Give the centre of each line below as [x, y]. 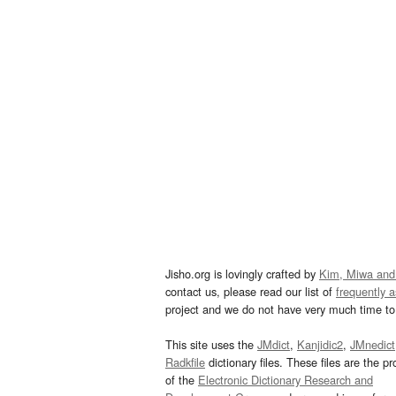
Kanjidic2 [320, 345]
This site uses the [211, 345]
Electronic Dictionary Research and [286, 380]
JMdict [274, 345]
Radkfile [185, 362]
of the [182, 380]
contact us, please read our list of [251, 292]
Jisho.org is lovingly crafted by [242, 274]
